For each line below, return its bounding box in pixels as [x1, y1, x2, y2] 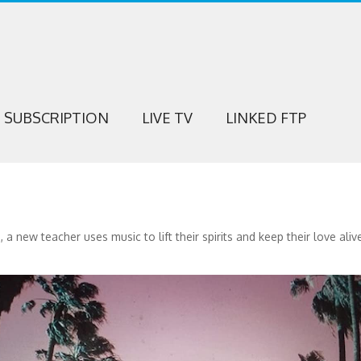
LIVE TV [141, 109, 193, 127]
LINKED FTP [225, 109, 306, 127]
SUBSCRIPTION [3, 109, 109, 127]
